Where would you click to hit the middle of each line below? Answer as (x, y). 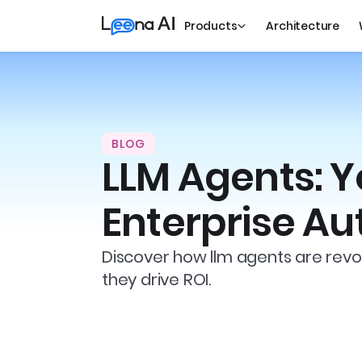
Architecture (303, 26)
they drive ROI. (157, 280)
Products (211, 26)
